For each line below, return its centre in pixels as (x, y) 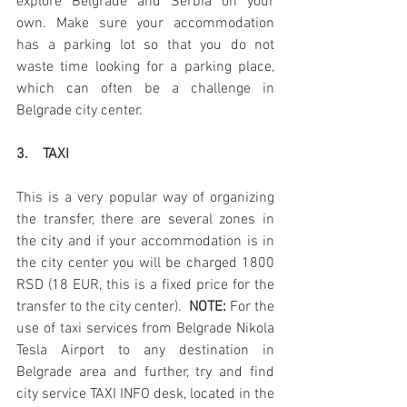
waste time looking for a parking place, (145, 68)
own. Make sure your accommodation (145, 24)
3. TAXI (43, 155)
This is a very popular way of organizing (145, 199)
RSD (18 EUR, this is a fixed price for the (145, 286)
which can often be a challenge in (145, 89)
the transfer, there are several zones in (145, 220)
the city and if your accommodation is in (145, 242)
